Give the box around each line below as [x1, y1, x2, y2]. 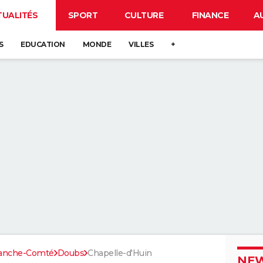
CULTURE [124, 10, 164, 21]
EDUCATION [21, 40, 65, 49]
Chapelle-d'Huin [87, 248, 152, 258]
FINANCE [191, 10, 229, 21]
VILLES [129, 40, 153, 49]
